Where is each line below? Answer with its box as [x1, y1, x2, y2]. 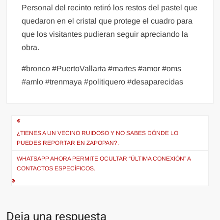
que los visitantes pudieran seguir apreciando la [22, 30, 189, 39]
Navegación [6, 112, 84, 134]
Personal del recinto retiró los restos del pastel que [22, 3, 198, 12]
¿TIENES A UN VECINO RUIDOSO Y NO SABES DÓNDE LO [17, 130, 179, 137]
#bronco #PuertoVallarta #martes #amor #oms [22, 64, 182, 73]
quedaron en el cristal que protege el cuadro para [22, 17, 193, 26]
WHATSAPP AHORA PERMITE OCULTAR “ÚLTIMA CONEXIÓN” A [17, 155, 191, 163]
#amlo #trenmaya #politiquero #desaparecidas [22, 78, 184, 86]
